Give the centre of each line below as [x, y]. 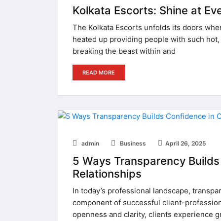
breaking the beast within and [124, 51]
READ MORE [99, 72]
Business [132, 143]
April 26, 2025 [186, 143]
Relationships [109, 173]
